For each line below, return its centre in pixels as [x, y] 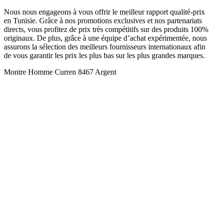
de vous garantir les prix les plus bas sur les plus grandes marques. [104, 55]
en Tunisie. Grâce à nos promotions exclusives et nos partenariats [103, 20]
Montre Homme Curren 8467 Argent [60, 72]
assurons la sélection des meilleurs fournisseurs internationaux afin [105, 46]
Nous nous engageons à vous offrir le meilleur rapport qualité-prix [104, 12]
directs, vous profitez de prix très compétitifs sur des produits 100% [106, 29]
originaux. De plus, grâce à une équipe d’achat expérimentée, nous [105, 38]
